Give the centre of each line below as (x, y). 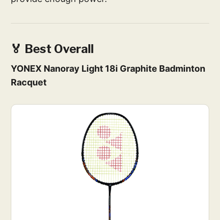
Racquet (29, 82)
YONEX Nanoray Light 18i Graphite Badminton (108, 69)
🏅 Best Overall (55, 49)
